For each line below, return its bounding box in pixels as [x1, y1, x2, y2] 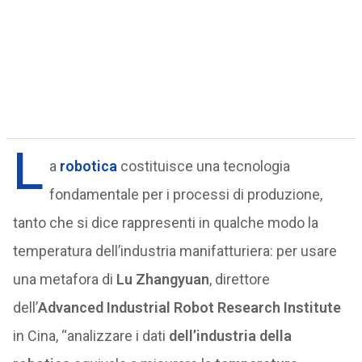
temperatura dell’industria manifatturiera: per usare [12, 242, 337, 259]
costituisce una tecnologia [116, 158, 290, 175]
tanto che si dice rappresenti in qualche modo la [12, 214, 318, 231]
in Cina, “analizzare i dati [12, 327, 169, 344]
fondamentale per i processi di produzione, [48, 186, 322, 203]
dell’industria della [168, 327, 292, 344]
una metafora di [12, 271, 116, 288]
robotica [59, 158, 117, 175]
